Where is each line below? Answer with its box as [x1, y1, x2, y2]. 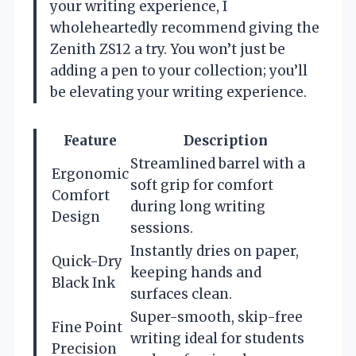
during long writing [130, 198, 265, 216]
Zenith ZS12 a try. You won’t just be [50, 41, 285, 59]
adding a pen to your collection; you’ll [50, 62, 308, 80]
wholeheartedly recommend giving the [50, 19, 319, 37]
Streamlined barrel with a [130, 155, 305, 173]
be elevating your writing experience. [50, 83, 307, 102]
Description [184, 132, 268, 150]
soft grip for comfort [130, 176, 273, 195]
